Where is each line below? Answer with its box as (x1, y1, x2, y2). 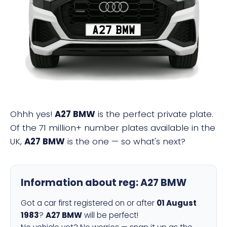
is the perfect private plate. (95, 108, 213, 120)
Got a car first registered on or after (21, 198, 157, 208)
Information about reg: (21, 176, 140, 190)
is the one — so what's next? (65, 135, 185, 147)
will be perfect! (82, 210, 138, 220)
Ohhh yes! (10, 108, 55, 120)
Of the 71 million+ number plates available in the (10, 122, 215, 134)
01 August (157, 198, 197, 208)
